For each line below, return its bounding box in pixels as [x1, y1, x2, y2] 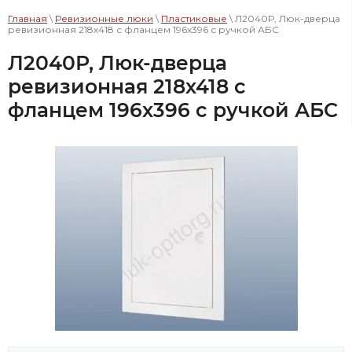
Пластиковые [161, 12, 227, 24]
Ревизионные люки [55, 12, 153, 24]
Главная [8, 12, 47, 24]
